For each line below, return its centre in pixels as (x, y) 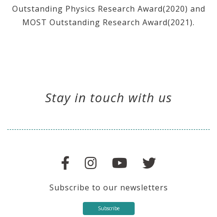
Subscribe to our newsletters (108, 188)
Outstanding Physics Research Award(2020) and (108, 9)
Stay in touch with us (108, 98)
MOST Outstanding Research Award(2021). (108, 23)
